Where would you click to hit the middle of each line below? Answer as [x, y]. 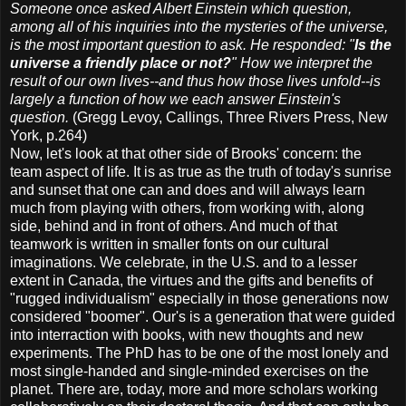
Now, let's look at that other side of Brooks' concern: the [186, 153]
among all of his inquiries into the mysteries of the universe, [199, 26]
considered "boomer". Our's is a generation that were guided [203, 316]
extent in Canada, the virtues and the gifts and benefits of [191, 280]
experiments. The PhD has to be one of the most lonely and [199, 353]
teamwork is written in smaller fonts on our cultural [169, 244]
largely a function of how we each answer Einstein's [175, 99]
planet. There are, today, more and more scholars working [194, 389]
